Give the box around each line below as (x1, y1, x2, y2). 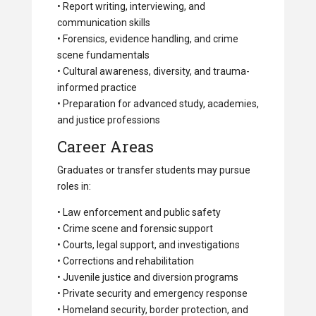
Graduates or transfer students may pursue (56, 164, 250, 176)
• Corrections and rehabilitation (56, 255, 194, 267)
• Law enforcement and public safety (56, 207, 221, 219)
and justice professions (56, 114, 160, 126)
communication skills (56, 17, 150, 29)
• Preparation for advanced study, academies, (56, 98, 259, 110)
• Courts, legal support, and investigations (56, 239, 240, 251)
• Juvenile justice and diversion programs (56, 272, 238, 284)
